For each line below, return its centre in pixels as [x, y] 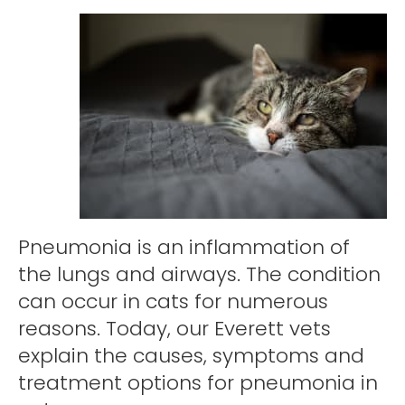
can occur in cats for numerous [173, 302]
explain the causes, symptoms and [191, 356]
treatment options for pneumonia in [198, 383]
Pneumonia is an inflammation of [184, 248]
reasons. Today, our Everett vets [174, 329]
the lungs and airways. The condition [199, 275]
